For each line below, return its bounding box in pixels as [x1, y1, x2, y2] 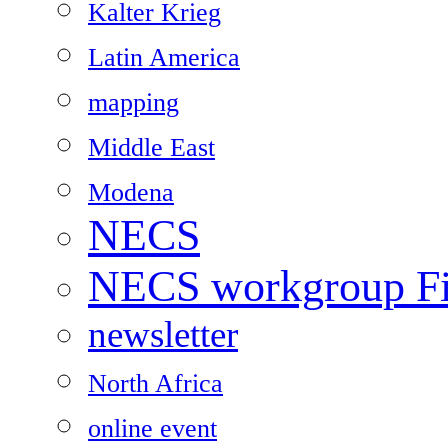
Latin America [88, 43, 240, 73]
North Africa [88, 369, 223, 399]
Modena [88, 178, 174, 208]
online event [88, 414, 217, 444]
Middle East [88, 133, 215, 163]
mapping [88, 88, 179, 118]
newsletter [88, 314, 238, 356]
